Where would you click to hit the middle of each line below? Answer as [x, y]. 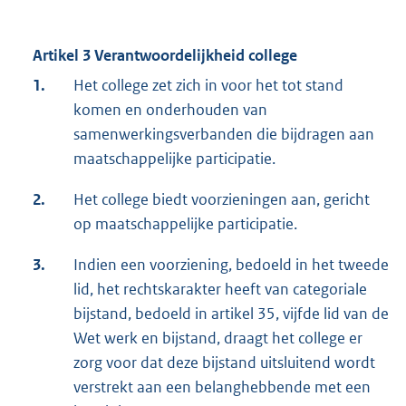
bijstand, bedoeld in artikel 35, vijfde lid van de [231, 314]
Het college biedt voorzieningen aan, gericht [222, 200]
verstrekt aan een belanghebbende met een [222, 387]
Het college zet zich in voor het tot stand [208, 86]
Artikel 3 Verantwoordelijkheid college [165, 56]
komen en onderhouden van [170, 110]
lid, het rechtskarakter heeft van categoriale [220, 290]
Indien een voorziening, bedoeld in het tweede [231, 265]
